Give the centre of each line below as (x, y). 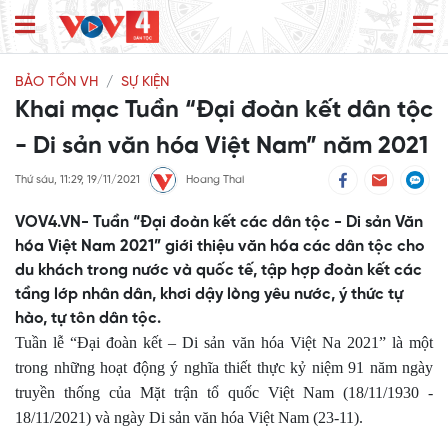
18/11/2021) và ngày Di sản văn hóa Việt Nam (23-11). (189, 418)
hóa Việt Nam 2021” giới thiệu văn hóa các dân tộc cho (220, 247)
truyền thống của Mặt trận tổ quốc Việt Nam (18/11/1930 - (224, 393)
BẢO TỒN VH (56, 83)
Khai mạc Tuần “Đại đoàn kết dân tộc (224, 111)
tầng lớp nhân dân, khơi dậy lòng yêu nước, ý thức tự (209, 295)
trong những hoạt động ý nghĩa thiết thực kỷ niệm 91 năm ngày (224, 368)
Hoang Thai (215, 180)
